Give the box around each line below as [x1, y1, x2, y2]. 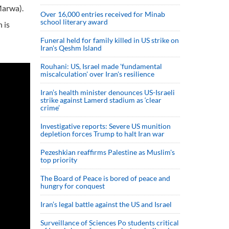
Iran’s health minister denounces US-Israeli [40, 88, 175, 97]
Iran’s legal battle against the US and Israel [40, 200, 172, 209]
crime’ [40, 103, 60, 112]
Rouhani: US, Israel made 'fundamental [40, 62, 162, 71]
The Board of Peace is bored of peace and [40, 174, 170, 182]
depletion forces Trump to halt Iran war [40, 129, 165, 138]
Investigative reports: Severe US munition [40, 122, 171, 130]
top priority [40, 155, 79, 164]
